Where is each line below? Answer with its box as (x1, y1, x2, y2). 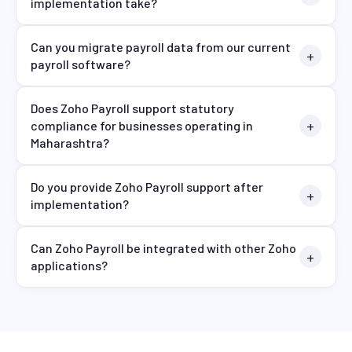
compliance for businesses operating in (31, 117, 253, 133)
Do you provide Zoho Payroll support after (31, 178, 263, 194)
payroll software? (31, 56, 130, 71)
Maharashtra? (31, 134, 109, 150)
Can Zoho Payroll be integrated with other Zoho (31, 240, 296, 255)
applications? (31, 257, 108, 273)
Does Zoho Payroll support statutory (31, 100, 234, 115)
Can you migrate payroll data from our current (31, 38, 291, 54)
